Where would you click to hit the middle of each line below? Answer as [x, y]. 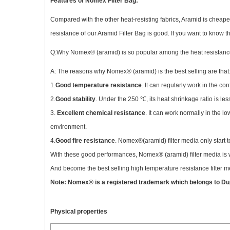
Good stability [75, 99]
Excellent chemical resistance [101, 113]
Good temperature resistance [99, 85]
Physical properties [79, 212]
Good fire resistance [85, 141]
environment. [69, 127]
